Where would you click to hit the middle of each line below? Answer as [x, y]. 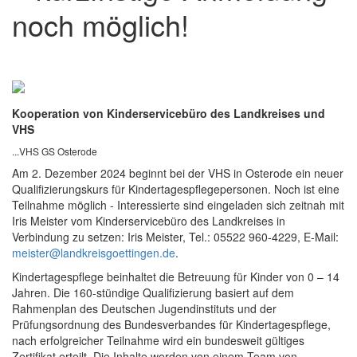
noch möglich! [100, 25]
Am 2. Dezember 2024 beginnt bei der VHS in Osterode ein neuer [178, 173]
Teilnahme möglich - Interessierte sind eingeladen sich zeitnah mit [178, 205]
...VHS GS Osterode [55, 151]
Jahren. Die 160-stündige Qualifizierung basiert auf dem [153, 293]
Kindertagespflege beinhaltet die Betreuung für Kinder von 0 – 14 [176, 277]
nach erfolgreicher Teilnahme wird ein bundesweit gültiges [158, 341]
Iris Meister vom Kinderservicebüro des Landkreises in [149, 221]
